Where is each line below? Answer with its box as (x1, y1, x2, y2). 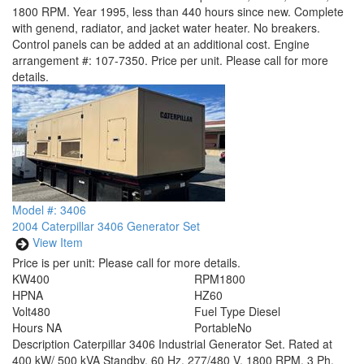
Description (12, 336, 73, 352)
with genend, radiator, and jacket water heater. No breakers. (12, 19, 320, 36)
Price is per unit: (12, 254, 95, 271)
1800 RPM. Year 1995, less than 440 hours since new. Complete (12, 3, 344, 19)
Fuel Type (194, 303, 245, 319)
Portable (194, 319, 237, 336)
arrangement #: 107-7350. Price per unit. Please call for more (12, 52, 328, 68)
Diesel (249, 303, 280, 319)
